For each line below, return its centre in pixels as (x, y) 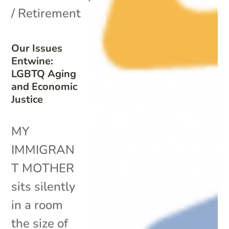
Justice (27, 99)
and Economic (44, 86)
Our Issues (37, 48)
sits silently (43, 186)
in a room (37, 205)
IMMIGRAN (43, 150)
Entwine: (32, 61)
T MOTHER (43, 168)
